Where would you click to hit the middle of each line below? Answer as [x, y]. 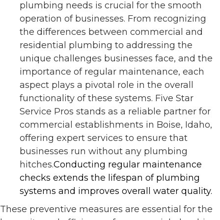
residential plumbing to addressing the [106, 45]
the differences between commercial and [111, 32]
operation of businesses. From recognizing [113, 19]
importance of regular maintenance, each [112, 72]
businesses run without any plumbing [104, 151]
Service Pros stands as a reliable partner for [115, 112]
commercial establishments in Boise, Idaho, [116, 125]
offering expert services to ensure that [104, 138]
